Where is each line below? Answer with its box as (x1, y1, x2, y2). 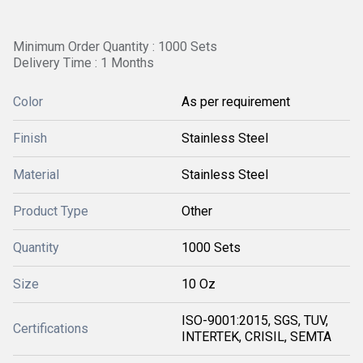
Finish (13, 130, 47, 146)
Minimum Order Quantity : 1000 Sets (13, 39, 217, 54)
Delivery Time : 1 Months (13, 55, 154, 70)
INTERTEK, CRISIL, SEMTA (181, 329, 331, 344)
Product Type (13, 203, 88, 219)
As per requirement (181, 94, 290, 109)
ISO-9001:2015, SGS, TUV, (181, 313, 328, 328)
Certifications (13, 321, 88, 336)
